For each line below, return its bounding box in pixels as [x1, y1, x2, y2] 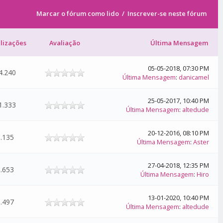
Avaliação [49, 38, 80, 47]
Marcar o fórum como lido [36, 9, 119, 18]
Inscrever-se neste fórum [127, 9, 207, 18]
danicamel [179, 73, 210, 82]
